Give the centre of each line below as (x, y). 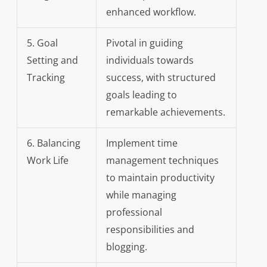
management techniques (162, 161)
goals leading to (141, 95)
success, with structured (161, 78)
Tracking (46, 78)
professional (134, 212)
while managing (141, 195)
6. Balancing (53, 143)
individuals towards (150, 60)
